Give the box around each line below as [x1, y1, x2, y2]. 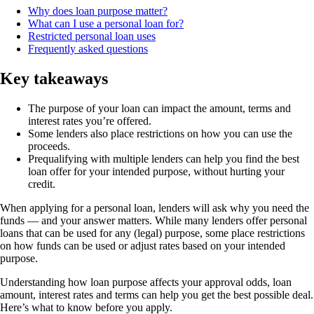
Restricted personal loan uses [28, 29, 156, 42]
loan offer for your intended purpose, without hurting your [28, 165, 285, 177]
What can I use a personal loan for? [28, 17, 184, 29]
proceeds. [28, 139, 70, 152]
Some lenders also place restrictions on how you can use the [28, 127, 292, 139]
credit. [28, 177, 55, 190]
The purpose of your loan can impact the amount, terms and [28, 102, 291, 114]
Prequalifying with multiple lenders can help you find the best [28, 152, 299, 165]
